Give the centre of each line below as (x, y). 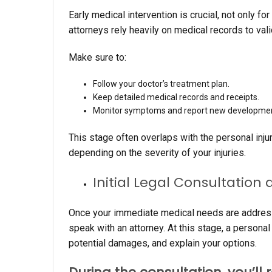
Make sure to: (97, 57)
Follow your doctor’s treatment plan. (161, 83)
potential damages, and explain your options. (163, 243)
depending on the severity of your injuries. (157, 152)
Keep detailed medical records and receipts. (176, 97)
